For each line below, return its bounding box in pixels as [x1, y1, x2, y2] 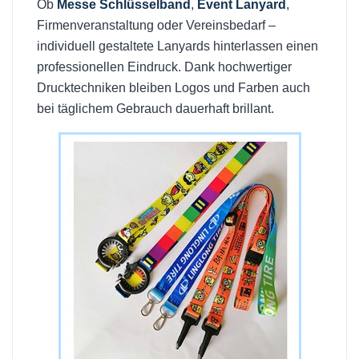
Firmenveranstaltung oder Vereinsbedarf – [37, 18, 276, 32]
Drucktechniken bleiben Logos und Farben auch [37, 81, 310, 95]
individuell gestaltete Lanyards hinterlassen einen [37, 39, 318, 53]
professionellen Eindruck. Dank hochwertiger [37, 60, 292, 74]
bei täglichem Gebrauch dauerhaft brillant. [37, 102, 274, 115]
